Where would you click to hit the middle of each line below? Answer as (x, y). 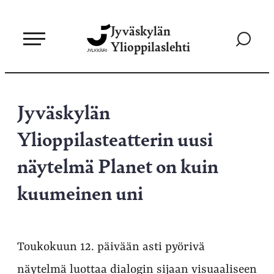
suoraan (23, 30)
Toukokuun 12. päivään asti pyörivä (111, 247)
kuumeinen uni (80, 192)
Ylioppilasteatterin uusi (115, 138)
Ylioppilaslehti (150, 46)
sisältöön (24, 45)
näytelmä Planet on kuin (118, 165)
